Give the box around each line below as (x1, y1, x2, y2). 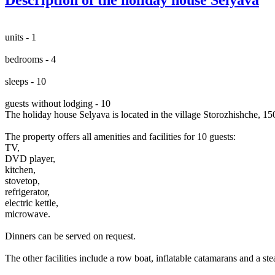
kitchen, (5, 164, 36, 175)
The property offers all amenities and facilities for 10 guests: (5, 131, 236, 142)
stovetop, (5, 175, 40, 186)
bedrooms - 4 (5, 53, 56, 64)
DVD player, (5, 153, 55, 164)
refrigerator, (5, 186, 50, 197)
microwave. (5, 208, 50, 219)
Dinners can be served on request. (5, 230, 136, 241)
